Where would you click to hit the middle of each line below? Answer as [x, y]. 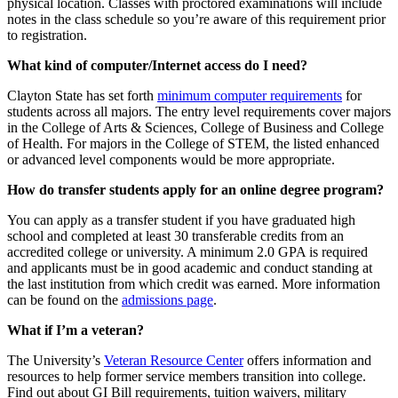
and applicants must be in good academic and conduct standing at [190, 268]
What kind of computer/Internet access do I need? [157, 66]
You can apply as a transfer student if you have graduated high [181, 220]
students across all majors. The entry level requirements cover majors [199, 112]
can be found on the [64, 300]
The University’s [56, 361]
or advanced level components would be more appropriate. [171, 160]
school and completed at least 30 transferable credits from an [175, 236]
